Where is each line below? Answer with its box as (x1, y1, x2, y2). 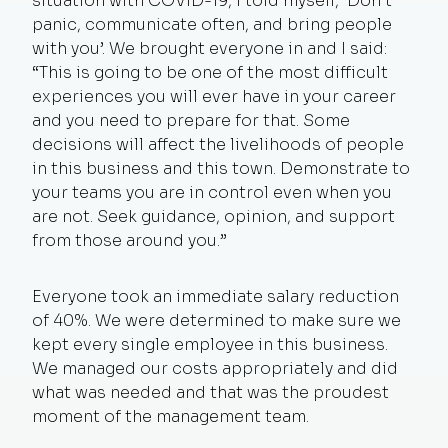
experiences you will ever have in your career (32, 85, 396, 107)
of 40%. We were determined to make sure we (32, 309, 401, 331)
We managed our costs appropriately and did (32, 357, 398, 379)
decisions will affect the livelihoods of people (32, 133, 404, 155)
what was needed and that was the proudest (32, 381, 389, 403)
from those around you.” (32, 229, 227, 251)
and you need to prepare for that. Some (32, 109, 350, 131)
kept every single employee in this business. (32, 333, 388, 355)
